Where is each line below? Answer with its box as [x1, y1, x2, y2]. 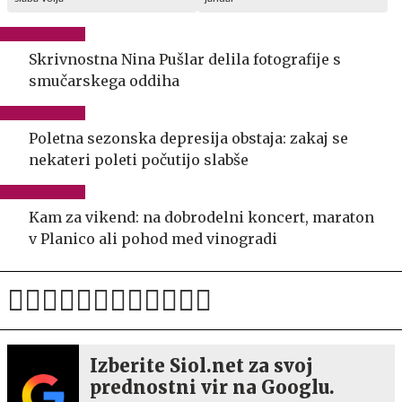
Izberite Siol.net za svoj [90, 354, 313, 377]
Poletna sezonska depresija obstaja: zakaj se [29, 128, 348, 147]
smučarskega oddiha [29, 71, 179, 90]
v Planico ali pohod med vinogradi [29, 229, 277, 248]
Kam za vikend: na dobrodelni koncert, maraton [29, 207, 374, 226]
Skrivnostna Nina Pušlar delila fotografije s [29, 49, 341, 68]
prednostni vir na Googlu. [90, 375, 335, 398]
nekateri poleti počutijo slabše [29, 150, 249, 169]
